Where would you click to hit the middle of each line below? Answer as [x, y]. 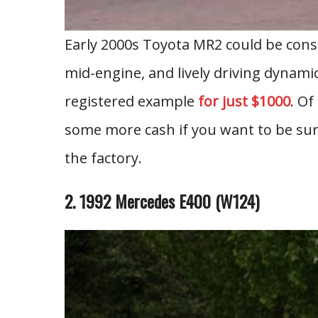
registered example [131, 101]
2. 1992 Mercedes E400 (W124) [161, 201]
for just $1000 [244, 101]
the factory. [103, 158]
